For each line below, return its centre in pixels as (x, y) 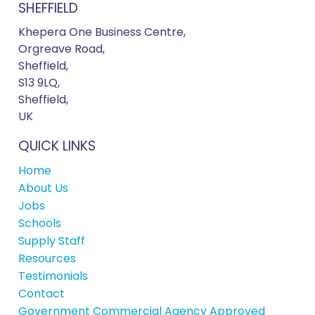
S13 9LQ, (39, 83)
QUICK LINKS (57, 146)
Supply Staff (52, 241)
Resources (47, 259)
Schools (40, 224)
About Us (43, 188)
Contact (41, 294)
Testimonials (53, 276)
